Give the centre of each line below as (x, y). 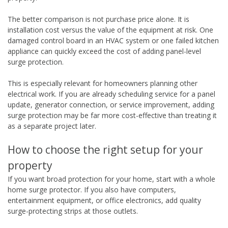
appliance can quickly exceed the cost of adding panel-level (104, 51)
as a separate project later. (52, 126)
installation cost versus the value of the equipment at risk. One (110, 30)
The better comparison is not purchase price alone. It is (98, 19)
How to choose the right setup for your (105, 149)
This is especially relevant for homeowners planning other (103, 83)
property (30, 165)
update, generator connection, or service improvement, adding (111, 104)
